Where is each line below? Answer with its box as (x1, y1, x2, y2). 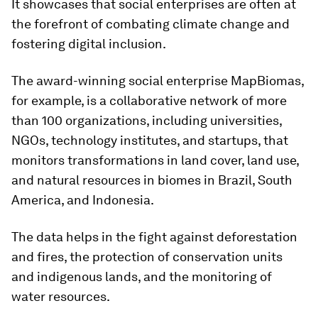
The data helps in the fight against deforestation (11, 229, 297, 244)
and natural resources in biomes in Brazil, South (11, 172, 292, 187)
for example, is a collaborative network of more (11, 93, 287, 108)
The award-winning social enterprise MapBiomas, (11, 73, 304, 88)
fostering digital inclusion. (11, 36, 166, 51)
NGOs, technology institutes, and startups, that (11, 133, 288, 148)
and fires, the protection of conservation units (11, 249, 283, 264)
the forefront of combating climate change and (11, 16, 290, 31)
